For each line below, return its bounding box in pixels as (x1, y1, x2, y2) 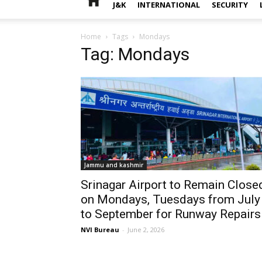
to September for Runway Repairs (81, 207, 261, 221)
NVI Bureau (81, 225, 119, 234)
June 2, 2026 (127, 225, 164, 234)
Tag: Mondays (81, 44, 189, 64)
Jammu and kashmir (84, 161, 143, 169)
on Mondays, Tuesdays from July (81, 192, 260, 206)
